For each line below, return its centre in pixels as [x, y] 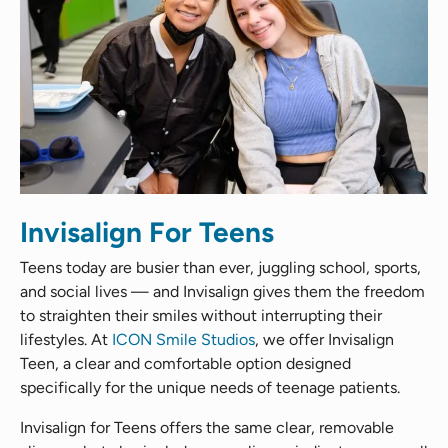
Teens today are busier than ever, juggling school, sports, [220, 267]
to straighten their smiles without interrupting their [201, 315]
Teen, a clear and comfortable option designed [185, 363]
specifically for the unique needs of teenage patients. [210, 387]
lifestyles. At [66, 339]
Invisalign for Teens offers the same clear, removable [207, 427]
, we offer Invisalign [324, 339]
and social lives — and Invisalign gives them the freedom [222, 291]
